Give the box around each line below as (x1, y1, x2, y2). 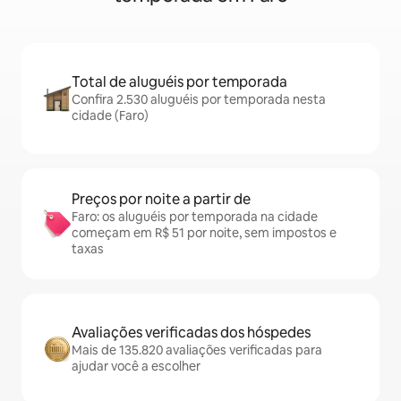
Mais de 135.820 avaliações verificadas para (72, 342, 322, 358)
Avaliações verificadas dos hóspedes (72, 323, 311, 342)
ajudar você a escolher (72, 358, 200, 374)
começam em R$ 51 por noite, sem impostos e (72, 225, 337, 241)
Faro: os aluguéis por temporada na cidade (72, 209, 318, 225)
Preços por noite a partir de (72, 190, 251, 209)
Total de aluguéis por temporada (72, 73, 287, 91)
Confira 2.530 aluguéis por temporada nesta (72, 91, 326, 107)
